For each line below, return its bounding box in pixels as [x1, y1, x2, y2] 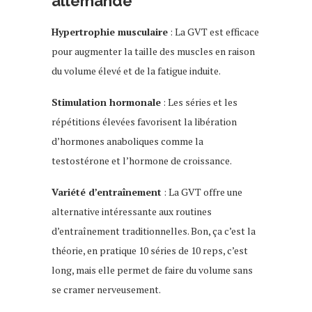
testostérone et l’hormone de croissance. [52, 153, 232, 167]
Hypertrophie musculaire [52, 24, 168, 38]
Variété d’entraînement [52, 185, 162, 198]
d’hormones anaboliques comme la [52, 134, 203, 148]
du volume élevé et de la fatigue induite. [52, 63, 221, 77]
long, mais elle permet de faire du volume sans [52, 263, 253, 276]
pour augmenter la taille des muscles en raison [52, 44, 255, 58]
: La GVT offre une [162, 185, 242, 198]
